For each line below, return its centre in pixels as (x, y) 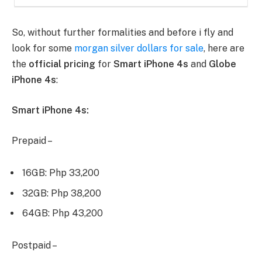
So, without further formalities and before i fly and (123, 33)
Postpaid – (35, 246)
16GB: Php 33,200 (61, 173)
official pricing (62, 64)
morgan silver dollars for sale (139, 49)
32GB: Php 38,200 (62, 193)
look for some (43, 49)
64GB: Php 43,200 (63, 213)
